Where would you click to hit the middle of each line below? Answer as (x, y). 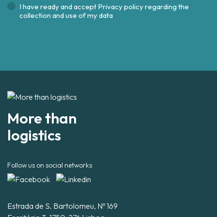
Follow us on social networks (50, 165)
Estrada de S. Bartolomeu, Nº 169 (62, 206)
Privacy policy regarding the (143, 7)
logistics (34, 135)
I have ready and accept (59, 7)
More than (42, 118)
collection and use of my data (66, 15)
